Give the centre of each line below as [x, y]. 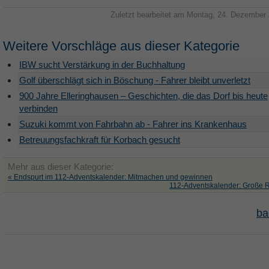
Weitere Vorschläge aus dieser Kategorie [121, 46]
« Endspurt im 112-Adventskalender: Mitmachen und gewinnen [110, 177]
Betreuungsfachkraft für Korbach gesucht [100, 140]
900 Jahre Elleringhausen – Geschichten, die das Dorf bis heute [144, 96]
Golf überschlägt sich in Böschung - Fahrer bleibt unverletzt [135, 80]
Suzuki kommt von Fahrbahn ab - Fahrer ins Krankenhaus [133, 124]
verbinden [38, 108]
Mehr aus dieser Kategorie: [61, 167]
